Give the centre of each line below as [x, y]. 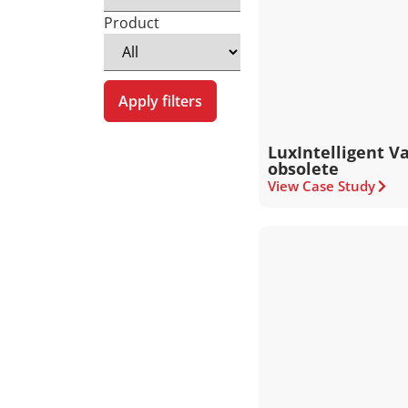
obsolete [304, 168]
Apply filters [160, 101]
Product [132, 23]
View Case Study [322, 186]
